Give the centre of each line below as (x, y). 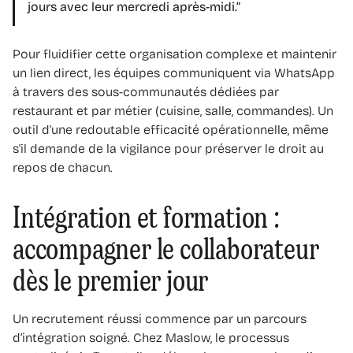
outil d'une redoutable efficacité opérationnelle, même (171, 129)
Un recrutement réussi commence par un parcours (160, 318)
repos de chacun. (63, 167)
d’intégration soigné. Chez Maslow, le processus (151, 337)
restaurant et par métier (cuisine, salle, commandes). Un (173, 110)
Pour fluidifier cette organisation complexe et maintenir (175, 54)
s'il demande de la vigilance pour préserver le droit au (168, 148)
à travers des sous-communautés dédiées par (146, 91)
